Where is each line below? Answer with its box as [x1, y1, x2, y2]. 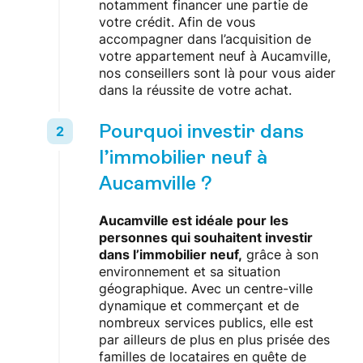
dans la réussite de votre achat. [99, 82, 292, 99]
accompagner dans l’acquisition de [99, 31, 311, 48]
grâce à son [242, 246, 318, 263]
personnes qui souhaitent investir [99, 229, 313, 246]
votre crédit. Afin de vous [99, 14, 255, 31]
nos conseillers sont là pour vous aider [99, 65, 335, 82]
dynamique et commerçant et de [99, 297, 299, 314]
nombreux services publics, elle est [99, 314, 314, 331]
